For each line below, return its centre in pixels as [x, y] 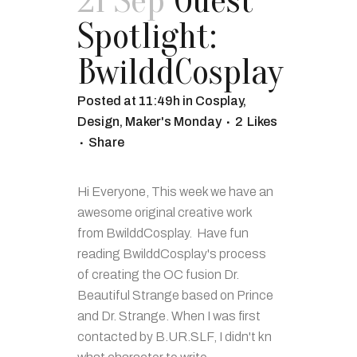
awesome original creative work [165, 212]
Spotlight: [147, 37]
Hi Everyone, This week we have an [175, 192]
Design [98, 122]
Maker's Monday [173, 122]
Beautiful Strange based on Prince [175, 295]
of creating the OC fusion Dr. [158, 275]
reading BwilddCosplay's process [172, 254]
